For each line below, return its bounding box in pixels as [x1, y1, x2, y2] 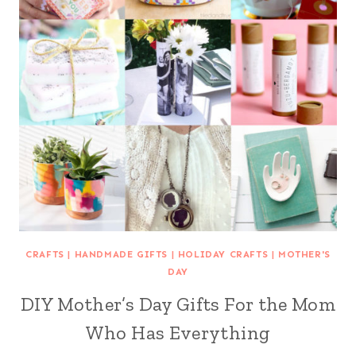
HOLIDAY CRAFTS [177, 248, 269, 260]
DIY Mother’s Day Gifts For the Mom [20, 292, 336, 315]
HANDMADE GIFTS [74, 248, 168, 260]
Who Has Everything [85, 320, 271, 344]
